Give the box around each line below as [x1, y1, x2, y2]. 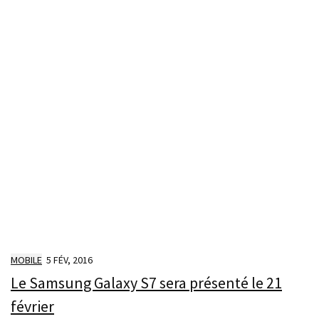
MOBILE [11, 253, 42, 266]
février [11, 296, 54, 317]
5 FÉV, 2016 [46, 253, 93, 266]
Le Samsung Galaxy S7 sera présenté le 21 [11, 273, 282, 293]
